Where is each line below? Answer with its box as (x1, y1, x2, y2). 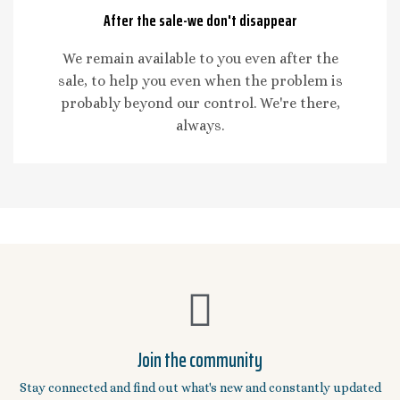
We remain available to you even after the (62, 50, 338, 68)
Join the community (137, 345, 262, 377)
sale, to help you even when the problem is (57, 72, 343, 90)
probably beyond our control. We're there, (60, 95, 340, 112)
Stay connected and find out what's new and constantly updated (19, 380, 381, 396)
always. (176, 117, 224, 135)
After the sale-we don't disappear (103, 8, 297, 34)
